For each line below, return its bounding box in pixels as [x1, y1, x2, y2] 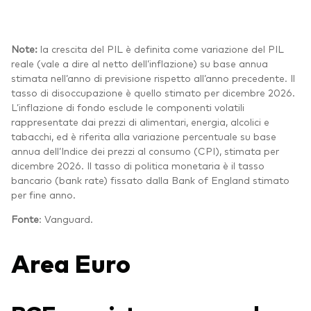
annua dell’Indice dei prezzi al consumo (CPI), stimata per [11, 144, 279, 158]
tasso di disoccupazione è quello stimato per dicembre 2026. [11, 86, 295, 99]
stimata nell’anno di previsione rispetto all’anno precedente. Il [11, 72, 295, 85]
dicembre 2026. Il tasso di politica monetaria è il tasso [11, 159, 264, 172]
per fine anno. [11, 188, 78, 201]
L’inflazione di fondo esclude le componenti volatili [11, 101, 244, 114]
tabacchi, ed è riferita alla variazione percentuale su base [11, 130, 276, 143]
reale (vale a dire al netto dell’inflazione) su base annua [11, 57, 268, 70]
